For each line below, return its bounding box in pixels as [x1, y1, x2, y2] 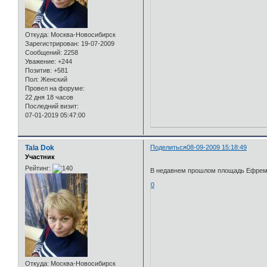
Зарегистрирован [25, 39, 77, 47]
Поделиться [150, 143, 187, 151]
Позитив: [25, 66, 52, 74]
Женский [39, 75, 67, 83]
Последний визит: [25, 102, 79, 110]
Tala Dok [25, 143, 54, 152]
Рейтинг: [25, 164, 51, 172]
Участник [25, 153, 55, 160]
